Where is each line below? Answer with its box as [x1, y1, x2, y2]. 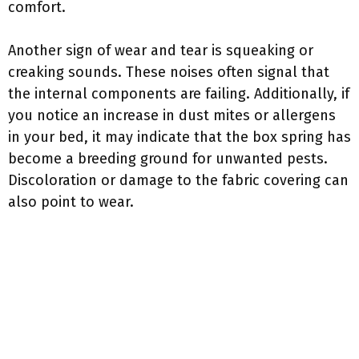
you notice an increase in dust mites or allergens [8, 107, 336, 124]
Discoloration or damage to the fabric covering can [8, 171, 349, 189]
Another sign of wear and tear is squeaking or [8, 42, 313, 59]
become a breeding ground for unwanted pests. [8, 150, 328, 167]
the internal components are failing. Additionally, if [8, 85, 349, 103]
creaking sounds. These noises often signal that [8, 63, 329, 81]
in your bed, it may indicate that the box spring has [8, 128, 351, 146]
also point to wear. [8, 193, 134, 211]
